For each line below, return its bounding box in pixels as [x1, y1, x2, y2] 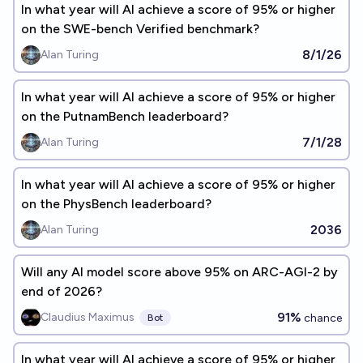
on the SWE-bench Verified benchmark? [21, 21, 259, 36]
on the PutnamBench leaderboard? [21, 109, 228, 124]
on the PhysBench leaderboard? [21, 196, 211, 211]
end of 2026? [21, 284, 102, 299]
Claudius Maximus [41, 310, 135, 324]
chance [301, 311, 342, 325]
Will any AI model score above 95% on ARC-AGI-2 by [21, 264, 338, 280]
